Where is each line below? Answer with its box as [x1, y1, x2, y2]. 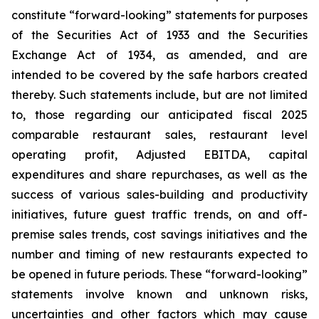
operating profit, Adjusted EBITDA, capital [11, 147, 308, 162]
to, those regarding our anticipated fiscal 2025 [11, 108, 308, 122]
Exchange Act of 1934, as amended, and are [11, 48, 308, 62]
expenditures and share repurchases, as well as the [11, 167, 308, 182]
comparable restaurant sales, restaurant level [11, 127, 308, 142]
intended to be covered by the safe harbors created [11, 68, 308, 82]
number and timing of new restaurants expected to [11, 247, 308, 261]
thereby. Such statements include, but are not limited [11, 88, 308, 102]
